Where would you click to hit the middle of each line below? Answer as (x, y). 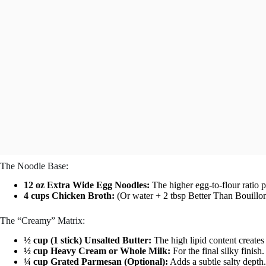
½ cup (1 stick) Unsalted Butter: (88, 240)
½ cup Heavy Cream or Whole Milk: (97, 251)
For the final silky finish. (217, 251)
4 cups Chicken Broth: (69, 196)
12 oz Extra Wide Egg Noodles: (87, 185)
